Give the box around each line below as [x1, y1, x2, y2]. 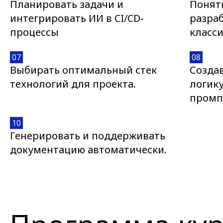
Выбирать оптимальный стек [10, 63, 157, 77]
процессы [10, 25, 59, 39]
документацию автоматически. [10, 143, 167, 156]
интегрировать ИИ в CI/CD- [10, 11, 144, 25]
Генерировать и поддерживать [10, 129, 165, 142]
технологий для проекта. [10, 77, 136, 91]
